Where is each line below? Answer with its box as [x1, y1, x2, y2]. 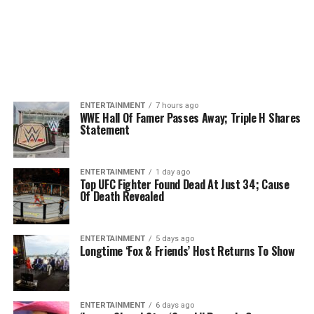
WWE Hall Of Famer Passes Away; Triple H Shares [79, 109, 301, 126]
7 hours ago [155, 101, 198, 110]
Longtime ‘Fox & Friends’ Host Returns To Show [79, 243, 295, 259]
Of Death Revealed [79, 188, 164, 205]
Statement [79, 121, 130, 138]
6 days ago [155, 301, 194, 310]
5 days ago [155, 234, 194, 243]
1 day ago [155, 168, 190, 177]
